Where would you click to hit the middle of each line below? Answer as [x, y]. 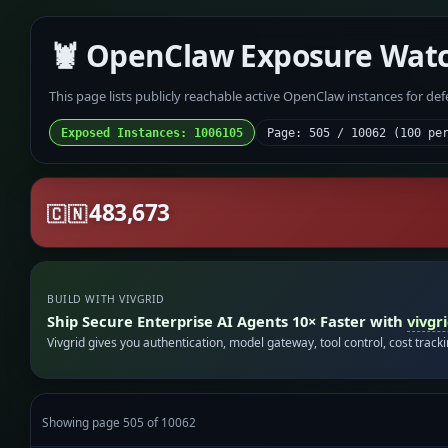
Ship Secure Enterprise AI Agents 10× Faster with [227, 320]
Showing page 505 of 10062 [119, 421]
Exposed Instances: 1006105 [151, 132]
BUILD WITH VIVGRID [106, 299]
